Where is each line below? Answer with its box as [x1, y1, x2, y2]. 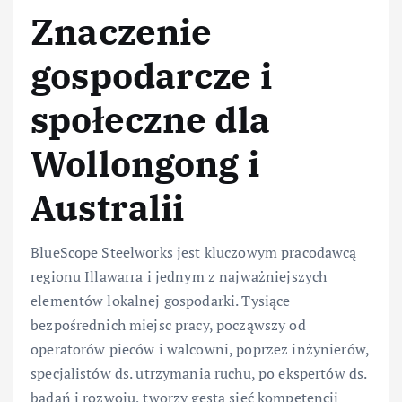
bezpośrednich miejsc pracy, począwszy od [31, 314, 306, 335]
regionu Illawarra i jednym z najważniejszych [31, 266, 328, 286]
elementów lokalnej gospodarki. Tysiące [31, 290, 291, 310]
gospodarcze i [31, 51, 272, 99]
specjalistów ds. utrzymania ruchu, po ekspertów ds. [31, 363, 367, 383]
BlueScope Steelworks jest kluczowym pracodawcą [31, 241, 357, 262]
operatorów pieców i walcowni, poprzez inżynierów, [31, 338, 369, 359]
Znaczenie [31, 7, 213, 55]
